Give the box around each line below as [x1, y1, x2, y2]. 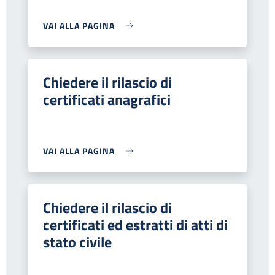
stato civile [43, 231, 112, 253]
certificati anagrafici [43, 88, 171, 110]
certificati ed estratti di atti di [43, 214, 228, 236]
